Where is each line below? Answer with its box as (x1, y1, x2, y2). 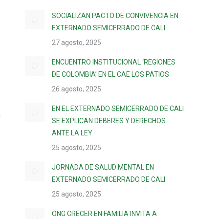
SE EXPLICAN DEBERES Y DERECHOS (52, 117, 166, 125)
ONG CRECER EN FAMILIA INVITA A (52, 210, 157, 218)
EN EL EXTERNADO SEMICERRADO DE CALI (52, 105, 184, 112)
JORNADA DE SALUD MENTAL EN (52, 163, 154, 171)
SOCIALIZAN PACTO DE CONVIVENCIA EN (52, 12, 178, 20)
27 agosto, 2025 (52, 39, 101, 46)
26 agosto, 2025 (52, 85, 101, 93)
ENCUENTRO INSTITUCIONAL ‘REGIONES (52, 58, 175, 66)
